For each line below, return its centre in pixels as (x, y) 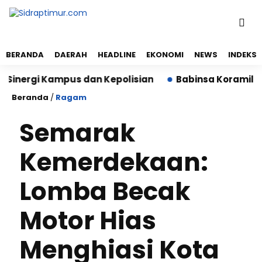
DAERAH (71, 55)
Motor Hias (88, 221)
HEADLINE (117, 55)
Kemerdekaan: (114, 162)
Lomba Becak (105, 192)
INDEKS (242, 55)
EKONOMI (165, 55)
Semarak (77, 133)
